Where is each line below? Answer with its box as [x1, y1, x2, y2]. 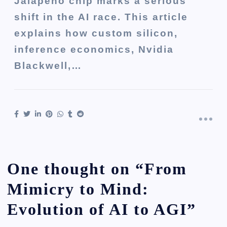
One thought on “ [7, 159, 145, 178]
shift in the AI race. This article [14, 11, 188, 22]
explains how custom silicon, [14, 27, 178, 39]
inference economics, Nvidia [14, 44, 174, 55]
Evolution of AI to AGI [7, 200, 187, 218]
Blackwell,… [14, 60, 83, 71]
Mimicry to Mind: [7, 179, 149, 198]
